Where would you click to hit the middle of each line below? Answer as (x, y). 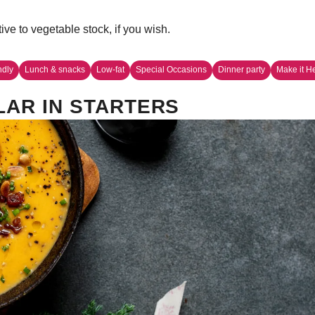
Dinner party (242, 70)
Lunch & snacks (55, 70)
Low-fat (110, 70)
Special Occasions (171, 70)
